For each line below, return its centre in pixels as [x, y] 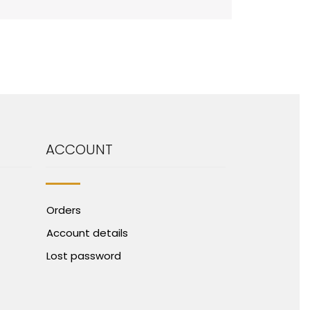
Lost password [84, 256]
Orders [64, 210]
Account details [87, 233]
